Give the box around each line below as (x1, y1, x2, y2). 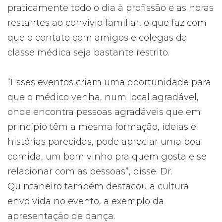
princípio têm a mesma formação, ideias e (7, 121, 196, 132)
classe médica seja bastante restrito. (7, 47, 169, 58)
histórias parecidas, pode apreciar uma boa (7, 136, 201, 147)
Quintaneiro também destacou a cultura (7, 181, 189, 192)
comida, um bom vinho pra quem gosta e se (7, 151, 207, 162)
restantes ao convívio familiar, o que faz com (7, 17, 207, 28)
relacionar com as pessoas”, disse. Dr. (7, 166, 172, 177)
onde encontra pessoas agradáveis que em (7, 107, 201, 117)
